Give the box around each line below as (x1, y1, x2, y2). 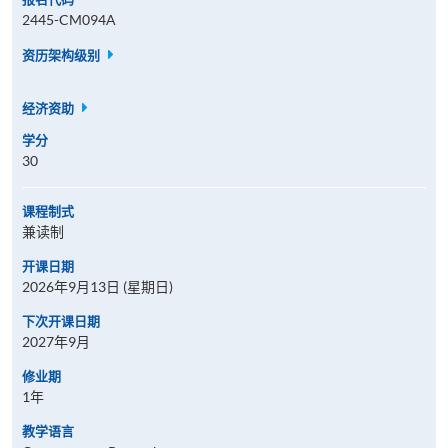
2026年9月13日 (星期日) (22, 278, 173, 295)
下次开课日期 (22, 313, 100, 329)
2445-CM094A (22, 11, 116, 28)
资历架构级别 (22, 47, 103, 63)
